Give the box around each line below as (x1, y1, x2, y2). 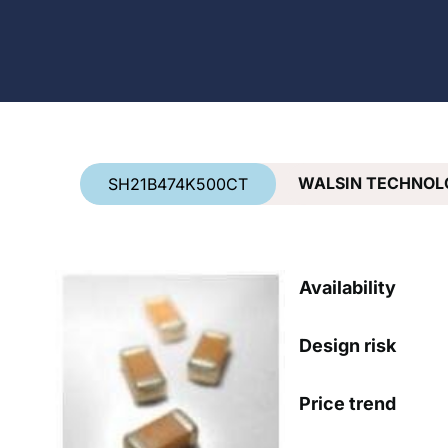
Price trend (299, 392, 396, 414)
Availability (299, 276, 396, 298)
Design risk (299, 334, 396, 356)
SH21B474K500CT (108, 174, 248, 195)
